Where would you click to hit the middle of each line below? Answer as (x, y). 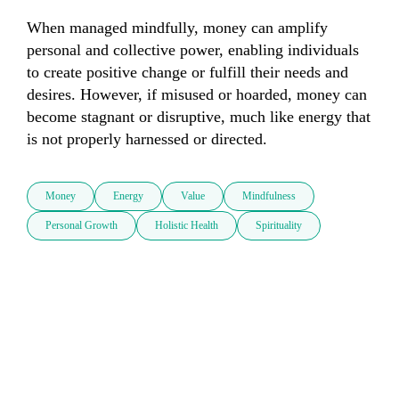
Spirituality (279, 226)
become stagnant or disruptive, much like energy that (199, 117)
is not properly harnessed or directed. (147, 139)
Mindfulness (269, 196)
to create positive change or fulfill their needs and (187, 73)
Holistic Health (187, 226)
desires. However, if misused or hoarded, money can (197, 95)
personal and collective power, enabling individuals (193, 50)
